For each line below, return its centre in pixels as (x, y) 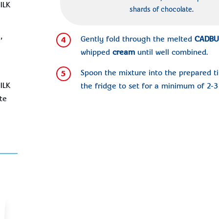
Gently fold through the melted (137, 39)
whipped (96, 53)
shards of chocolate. (162, 10)
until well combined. (171, 53)
